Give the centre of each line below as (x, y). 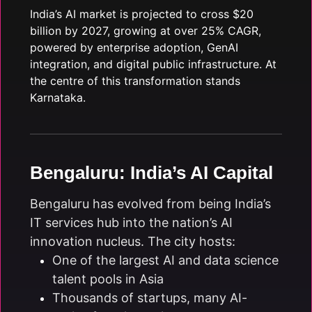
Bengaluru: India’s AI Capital (151, 173)
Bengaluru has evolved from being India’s (150, 204)
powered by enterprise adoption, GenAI (134, 47)
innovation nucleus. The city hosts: (133, 241)
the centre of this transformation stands (135, 81)
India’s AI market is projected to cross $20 (142, 14)
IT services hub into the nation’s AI (131, 223)
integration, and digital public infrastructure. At (153, 64)
